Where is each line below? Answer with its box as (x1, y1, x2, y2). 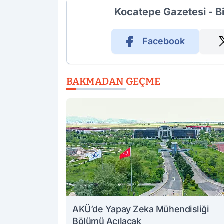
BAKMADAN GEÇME (66, 75, 160, 88)
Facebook (142, 36, 185, 47)
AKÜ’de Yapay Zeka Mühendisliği (72, 204, 209, 215)
